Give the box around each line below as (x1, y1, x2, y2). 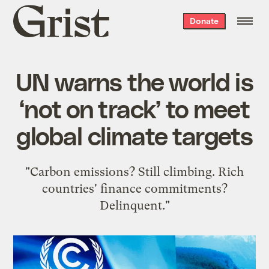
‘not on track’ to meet (19, 92, 250, 123)
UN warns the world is (16, 65, 253, 96)
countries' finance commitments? (41, 181, 228, 196)
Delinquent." (99, 198, 170, 213)
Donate (189, 16, 219, 26)
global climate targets (16, 119, 253, 150)
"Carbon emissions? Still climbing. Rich (25, 164, 244, 179)
